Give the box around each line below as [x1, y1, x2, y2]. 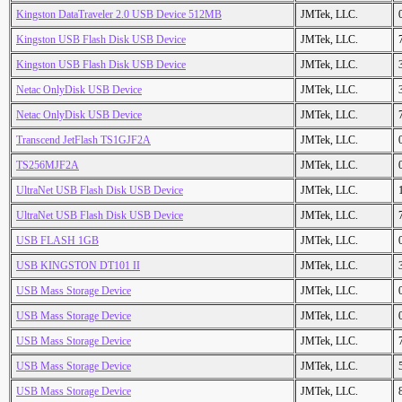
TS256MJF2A [16, 159, 79, 172]
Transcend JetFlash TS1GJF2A [16, 134, 151, 147]
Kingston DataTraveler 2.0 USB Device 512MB [16, 8, 222, 22]
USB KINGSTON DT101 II [16, 259, 140, 273]
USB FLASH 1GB [16, 234, 99, 248]
